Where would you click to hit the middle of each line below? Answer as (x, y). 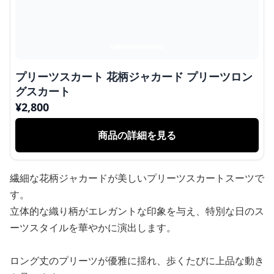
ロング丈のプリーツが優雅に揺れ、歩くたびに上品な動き (137, 260)
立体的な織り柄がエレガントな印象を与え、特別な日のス (137, 211)
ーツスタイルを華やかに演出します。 (93, 227)
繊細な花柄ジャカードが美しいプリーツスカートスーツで (137, 178)
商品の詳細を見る (137, 135)
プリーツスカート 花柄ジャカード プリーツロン (134, 76)
